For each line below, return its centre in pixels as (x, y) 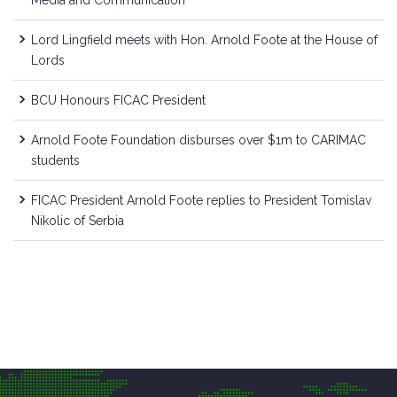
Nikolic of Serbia (78, 220)
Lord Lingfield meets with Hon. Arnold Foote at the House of (204, 39)
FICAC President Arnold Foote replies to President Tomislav (201, 200)
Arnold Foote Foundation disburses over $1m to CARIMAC (198, 140)
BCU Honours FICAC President (118, 100)
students (55, 160)
